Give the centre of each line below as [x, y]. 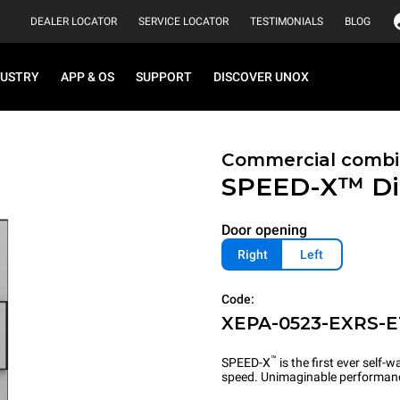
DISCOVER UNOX [261, 77]
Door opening [264, 230]
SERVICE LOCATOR [183, 21]
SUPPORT [164, 77]
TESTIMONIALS [287, 21]
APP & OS [87, 77]
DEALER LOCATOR [74, 21]
